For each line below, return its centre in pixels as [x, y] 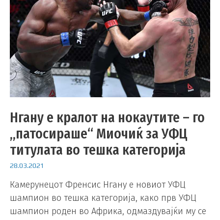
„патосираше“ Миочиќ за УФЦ [99, 133]
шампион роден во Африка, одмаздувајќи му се [108, 211]
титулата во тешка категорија [98, 150]
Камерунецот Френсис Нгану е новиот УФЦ [98, 185]
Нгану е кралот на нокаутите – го [107, 117]
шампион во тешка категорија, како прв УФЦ [103, 198]
